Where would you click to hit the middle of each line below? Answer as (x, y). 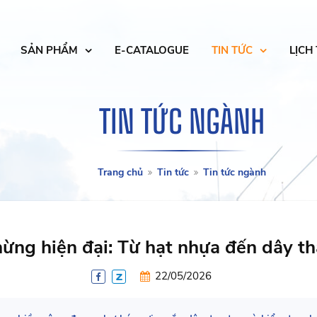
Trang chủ (120, 172)
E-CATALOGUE (151, 51)
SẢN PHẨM (49, 51)
